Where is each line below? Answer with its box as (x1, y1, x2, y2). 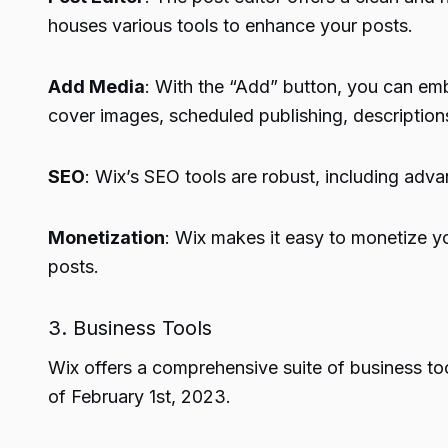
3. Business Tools (48, 316, 212, 340)
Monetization (48, 227, 165, 248)
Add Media (48, 76, 145, 97)
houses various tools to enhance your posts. (48, 15, 413, 36)
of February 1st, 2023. (48, 386, 231, 407)
